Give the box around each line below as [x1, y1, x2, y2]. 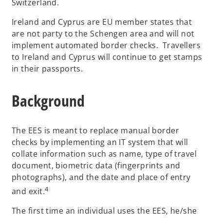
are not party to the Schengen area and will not [12, 28, 195, 39]
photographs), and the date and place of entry [12, 171, 191, 182]
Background [12, 90, 85, 111]
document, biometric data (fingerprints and [12, 160, 181, 171]
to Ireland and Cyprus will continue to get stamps [12, 52, 202, 63]
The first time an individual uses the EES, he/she [12, 205, 197, 216]
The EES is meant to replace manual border [12, 125, 180, 136]
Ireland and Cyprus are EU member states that [12, 17, 192, 28]
